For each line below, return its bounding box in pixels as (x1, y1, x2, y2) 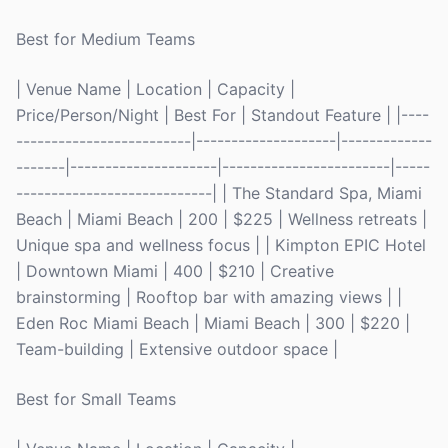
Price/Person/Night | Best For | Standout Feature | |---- (16, 105, 429, 125)
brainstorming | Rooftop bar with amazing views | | (16, 287, 402, 307)
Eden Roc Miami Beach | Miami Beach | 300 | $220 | (16, 313, 410, 333)
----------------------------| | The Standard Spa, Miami (16, 183, 422, 203)
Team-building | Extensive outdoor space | (16, 339, 338, 359)
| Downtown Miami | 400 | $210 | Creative (16, 261, 334, 281)
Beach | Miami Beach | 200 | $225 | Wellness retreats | (16, 209, 427, 229)
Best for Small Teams (16, 389, 176, 409)
